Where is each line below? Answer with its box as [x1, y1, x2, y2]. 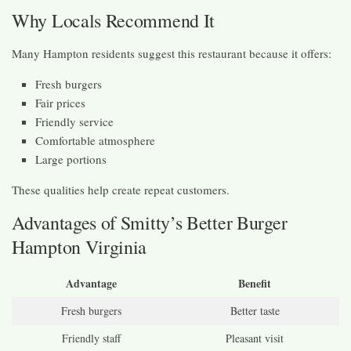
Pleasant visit [226, 330, 284, 346]
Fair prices [35, 94, 85, 110]
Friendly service [35, 113, 114, 129]
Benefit [238, 274, 271, 291]
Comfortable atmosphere [35, 132, 155, 148]
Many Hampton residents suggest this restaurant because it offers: [12, 45, 331, 61]
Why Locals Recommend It [12, 7, 215, 33]
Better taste [230, 302, 280, 318]
